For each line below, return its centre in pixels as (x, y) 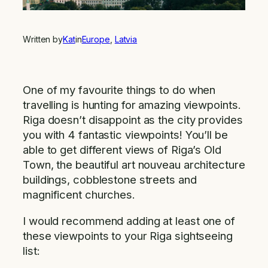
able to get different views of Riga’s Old (122, 150)
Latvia (126, 39)
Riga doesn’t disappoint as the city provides (133, 120)
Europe (96, 39)
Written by (43, 39)
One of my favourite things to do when (119, 90)
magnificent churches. (79, 195)
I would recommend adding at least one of (129, 220)
